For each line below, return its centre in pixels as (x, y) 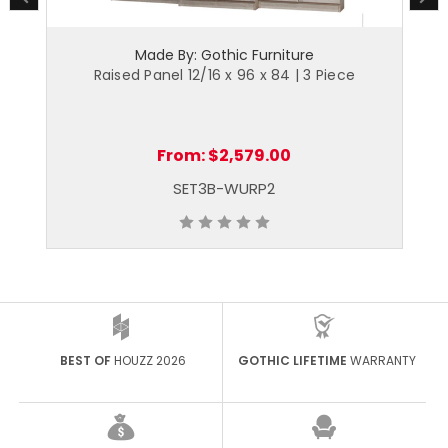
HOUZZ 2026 (148, 361)
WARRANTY (381, 361)
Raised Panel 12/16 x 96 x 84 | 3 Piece (224, 75)
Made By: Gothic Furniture (224, 55)
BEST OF (85, 361)
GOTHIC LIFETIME (292, 361)
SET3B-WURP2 (224, 189)
